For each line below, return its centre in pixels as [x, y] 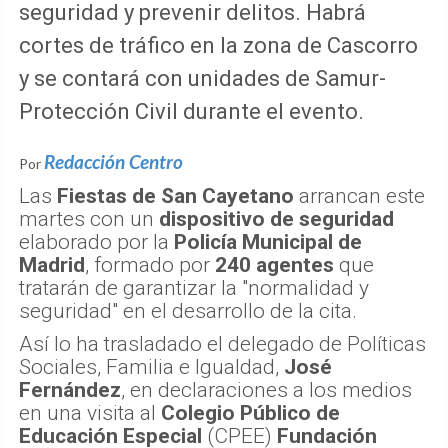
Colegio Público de [250, 412]
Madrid [52, 264]
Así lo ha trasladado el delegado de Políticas [222, 343]
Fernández [70, 389]
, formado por [150, 264]
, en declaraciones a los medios [266, 389]
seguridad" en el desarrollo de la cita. [188, 310]
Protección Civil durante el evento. [191, 111]
